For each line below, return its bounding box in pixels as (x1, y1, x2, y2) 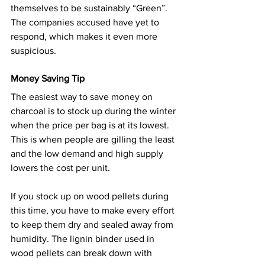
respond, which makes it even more (11, 31, 160, 41)
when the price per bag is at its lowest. (11, 119, 172, 130)
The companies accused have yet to (11, 17, 161, 27)
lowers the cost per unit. (11, 162, 110, 173)
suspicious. (11, 45, 56, 56)
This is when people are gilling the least (11, 134, 177, 144)
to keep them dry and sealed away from (11, 219, 176, 230)
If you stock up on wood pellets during (11, 190, 171, 201)
